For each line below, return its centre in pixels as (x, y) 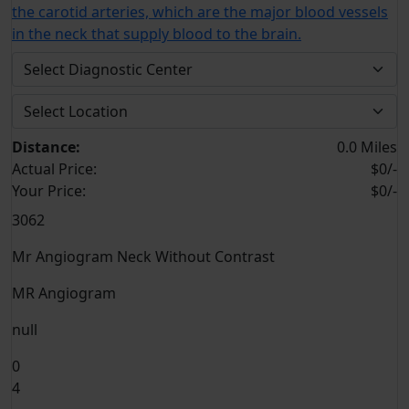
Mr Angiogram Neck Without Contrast (143, 257)
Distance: (46, 147)
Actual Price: (54, 169)
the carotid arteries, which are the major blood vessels (200, 12)
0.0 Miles (367, 147)
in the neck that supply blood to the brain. (157, 34)
